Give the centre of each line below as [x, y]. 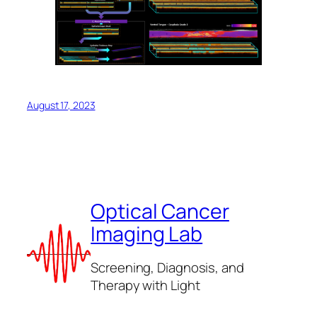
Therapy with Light [145, 285]
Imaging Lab [147, 234]
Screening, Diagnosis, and [167, 267]
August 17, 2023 [61, 105]
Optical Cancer [160, 212]
